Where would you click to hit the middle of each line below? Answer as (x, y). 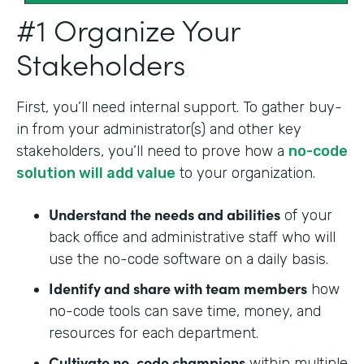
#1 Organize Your (128, 28)
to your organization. (247, 173)
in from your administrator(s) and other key (159, 129)
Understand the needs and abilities (165, 214)
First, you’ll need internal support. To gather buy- (179, 107)
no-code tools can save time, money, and (185, 311)
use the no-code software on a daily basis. (188, 259)
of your (306, 215)
